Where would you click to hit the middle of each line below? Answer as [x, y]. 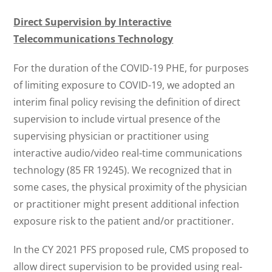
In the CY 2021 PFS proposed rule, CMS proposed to [131, 249]
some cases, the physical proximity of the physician [131, 187]
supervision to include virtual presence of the [117, 119]
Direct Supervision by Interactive [93, 22]
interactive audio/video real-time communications [128, 153]
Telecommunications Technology [93, 39]
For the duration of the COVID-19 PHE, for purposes [131, 68]
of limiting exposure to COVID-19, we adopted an [124, 85]
